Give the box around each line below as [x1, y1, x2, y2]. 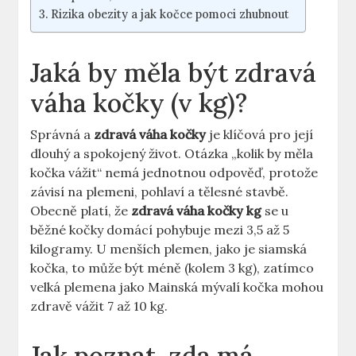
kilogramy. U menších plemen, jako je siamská [30, 241, 308, 257]
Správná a [30, 126, 95, 142]
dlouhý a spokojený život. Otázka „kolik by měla [30, 145, 314, 161]
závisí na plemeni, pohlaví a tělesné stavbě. [30, 184, 289, 199]
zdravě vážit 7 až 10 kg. [30, 298, 168, 314]
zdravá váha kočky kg [131, 203, 262, 219]
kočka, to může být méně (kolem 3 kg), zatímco [30, 260, 315, 276]
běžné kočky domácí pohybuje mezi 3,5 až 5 [30, 222, 290, 238]
